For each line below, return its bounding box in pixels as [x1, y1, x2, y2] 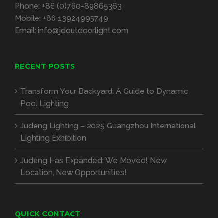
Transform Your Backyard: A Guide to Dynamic [20, 87, 188, 96]
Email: [15, 26, 38, 36]
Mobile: [15, 14, 43, 23]
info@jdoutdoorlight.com [38, 26, 128, 36]
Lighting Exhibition [20, 133, 86, 143]
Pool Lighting [20, 99, 69, 109]
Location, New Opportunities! [20, 168, 127, 178]
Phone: [15, 1, 42, 11]
